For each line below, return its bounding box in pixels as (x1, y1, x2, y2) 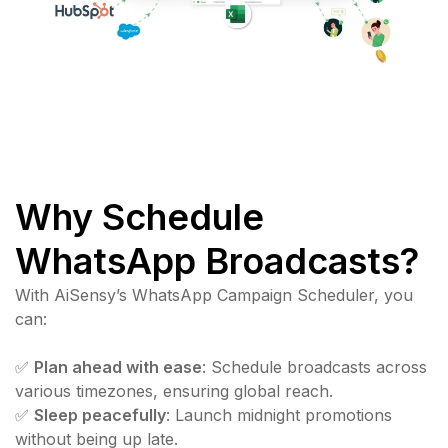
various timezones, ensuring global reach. (15, 381, 333, 402)
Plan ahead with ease (34, 357, 202, 378)
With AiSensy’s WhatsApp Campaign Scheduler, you (15, 285, 413, 306)
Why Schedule (15, 195, 264, 240)
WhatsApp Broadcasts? (15, 239, 419, 284)
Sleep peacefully (34, 405, 166, 426)
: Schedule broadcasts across (202, 357, 427, 378)
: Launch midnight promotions (166, 405, 392, 426)
